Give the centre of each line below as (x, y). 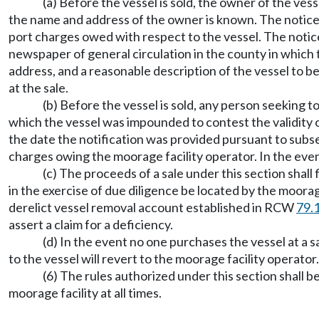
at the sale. (38, 88)
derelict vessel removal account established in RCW (152, 207)
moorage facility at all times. (85, 293)
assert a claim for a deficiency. (91, 224)
